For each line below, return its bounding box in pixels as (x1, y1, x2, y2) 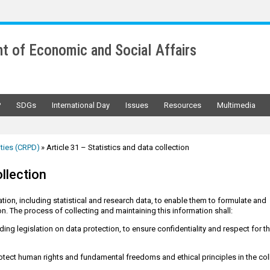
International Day (52, 100, 110, 110)
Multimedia (217, 100, 256, 110)
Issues (125, 100, 148, 110)
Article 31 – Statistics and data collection (46, 143, 189, 152)
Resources (164, 100, 201, 110)
